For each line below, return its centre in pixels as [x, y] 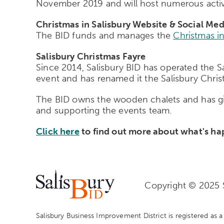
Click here [58, 131]
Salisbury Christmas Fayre [91, 56]
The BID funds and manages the [105, 35]
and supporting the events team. [104, 110]
